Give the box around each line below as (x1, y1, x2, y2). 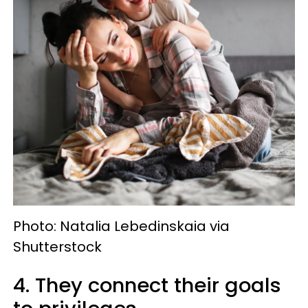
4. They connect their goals (13, 272, 281, 300)
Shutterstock (13, 237, 102, 257)
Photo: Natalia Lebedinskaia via (13, 217, 230, 236)
